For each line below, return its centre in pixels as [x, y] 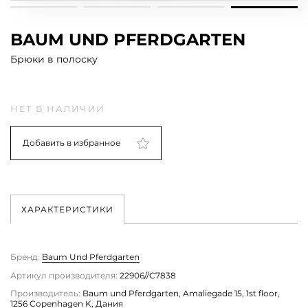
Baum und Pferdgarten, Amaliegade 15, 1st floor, [180, 294]
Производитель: [45, 294]
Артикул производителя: [64, 276]
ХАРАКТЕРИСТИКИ [67, 210]
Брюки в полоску [54, 59]
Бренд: [25, 257]
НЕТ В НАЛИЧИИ [58, 109]
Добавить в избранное [71, 143]
